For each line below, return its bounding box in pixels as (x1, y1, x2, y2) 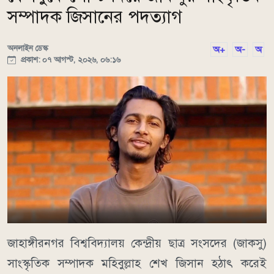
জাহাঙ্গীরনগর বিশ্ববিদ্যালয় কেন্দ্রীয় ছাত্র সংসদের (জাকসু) (7, 235, 267, 250)
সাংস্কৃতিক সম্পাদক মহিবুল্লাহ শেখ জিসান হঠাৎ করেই (7, 256, 267, 270)
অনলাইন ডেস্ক (7, 42, 48, 53)
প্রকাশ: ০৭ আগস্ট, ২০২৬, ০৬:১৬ (18, 54, 120, 65)
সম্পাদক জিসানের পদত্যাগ (7, 6, 182, 28)
